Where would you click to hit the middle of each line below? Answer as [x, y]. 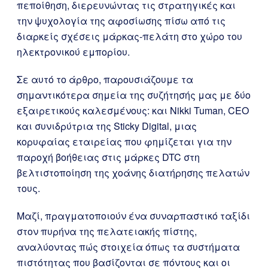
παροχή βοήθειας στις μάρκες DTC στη [108, 157]
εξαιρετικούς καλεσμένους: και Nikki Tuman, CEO [133, 110]
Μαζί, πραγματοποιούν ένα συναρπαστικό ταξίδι [133, 216]
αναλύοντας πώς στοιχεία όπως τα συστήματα [128, 247]
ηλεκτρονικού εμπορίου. [73, 52]
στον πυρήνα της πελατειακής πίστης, [107, 231]
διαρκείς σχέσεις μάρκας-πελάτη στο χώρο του [130, 36]
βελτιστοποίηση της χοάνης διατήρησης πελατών [133, 173]
